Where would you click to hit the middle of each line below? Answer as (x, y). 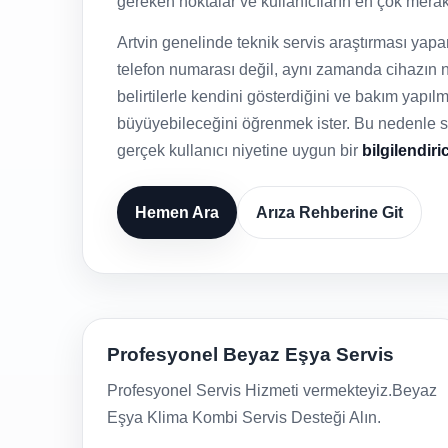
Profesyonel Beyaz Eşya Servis (250, 354)
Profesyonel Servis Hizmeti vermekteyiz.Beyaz (272, 390)
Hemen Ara (177, 212)
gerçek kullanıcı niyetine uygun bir (239, 150)
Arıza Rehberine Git (329, 212)
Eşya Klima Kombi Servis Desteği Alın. (244, 417)
